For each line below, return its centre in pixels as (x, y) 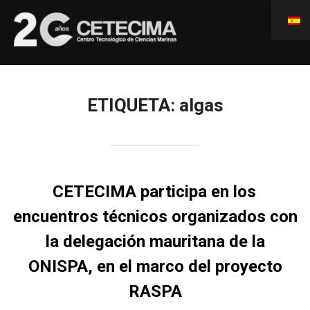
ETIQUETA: (133, 105)
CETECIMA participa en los (154, 191)
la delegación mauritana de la (155, 241)
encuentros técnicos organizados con (155, 216)
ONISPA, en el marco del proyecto (155, 266)
